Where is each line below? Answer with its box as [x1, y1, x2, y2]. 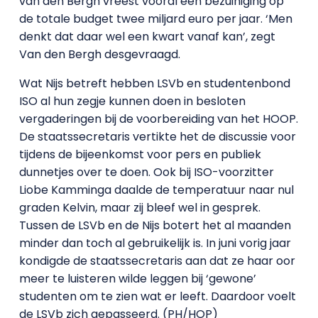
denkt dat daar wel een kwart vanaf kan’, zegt [18, 28, 275, 45]
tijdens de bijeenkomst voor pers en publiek [18, 146, 261, 163]
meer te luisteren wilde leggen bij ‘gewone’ [18, 270, 256, 287]
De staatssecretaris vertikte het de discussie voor [18, 128, 296, 145]
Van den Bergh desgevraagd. [18, 46, 180, 62]
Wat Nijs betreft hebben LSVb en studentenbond [18, 75, 290, 92]
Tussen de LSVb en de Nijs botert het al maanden [18, 217, 291, 234]
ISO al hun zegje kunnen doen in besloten [18, 93, 246, 109]
